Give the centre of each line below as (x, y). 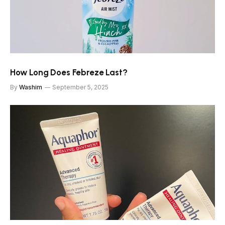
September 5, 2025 (80, 87)
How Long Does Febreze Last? (69, 72)
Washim (31, 87)
